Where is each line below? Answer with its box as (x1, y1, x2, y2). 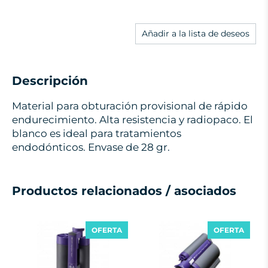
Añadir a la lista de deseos (142, 28, 249, 39)
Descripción (12, 74, 88, 88)
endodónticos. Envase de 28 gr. (12, 141, 170, 153)
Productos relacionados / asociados (12, 184, 236, 198)
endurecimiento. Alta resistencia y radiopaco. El (12, 114, 253, 126)
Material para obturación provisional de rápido (12, 100, 248, 112)
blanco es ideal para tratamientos (12, 127, 181, 139)
